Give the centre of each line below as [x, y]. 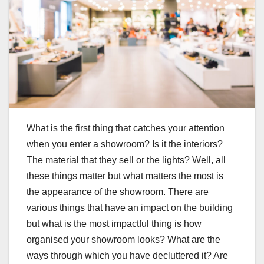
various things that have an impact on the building [130, 208]
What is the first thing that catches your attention [126, 128]
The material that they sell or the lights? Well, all [126, 160]
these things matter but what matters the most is [125, 176]
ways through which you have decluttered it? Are [127, 256]
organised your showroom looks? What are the [123, 240]
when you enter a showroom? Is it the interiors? [125, 144]
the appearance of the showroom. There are [118, 192]
